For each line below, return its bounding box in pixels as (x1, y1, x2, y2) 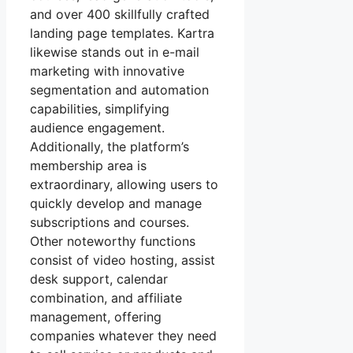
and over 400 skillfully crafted (30, 6, 210, 22)
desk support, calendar (30, 270, 168, 287)
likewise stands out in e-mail (30, 43, 199, 60)
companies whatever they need (30, 327, 217, 344)
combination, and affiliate (30, 289, 182, 306)
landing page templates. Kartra (30, 24, 214, 41)
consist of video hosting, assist (30, 251, 215, 268)
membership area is (30, 157, 147, 173)
